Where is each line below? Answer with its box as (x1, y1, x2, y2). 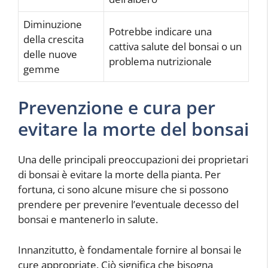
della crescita (23, 32, 84, 46)
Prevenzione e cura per (18, 95, 215, 120)
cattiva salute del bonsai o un (109, 39, 242, 53)
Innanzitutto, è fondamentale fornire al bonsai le (18, 242, 242, 257)
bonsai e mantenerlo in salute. (18, 212, 158, 227)
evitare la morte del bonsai (18, 117, 249, 142)
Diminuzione (23, 17, 82, 31)
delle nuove (23, 47, 77, 61)
